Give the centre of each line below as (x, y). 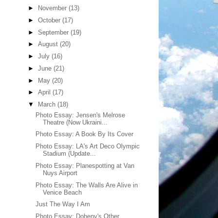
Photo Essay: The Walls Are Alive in (87, 185)
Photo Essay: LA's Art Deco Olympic (88, 146)
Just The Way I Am (63, 204)
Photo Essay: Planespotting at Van (85, 165)
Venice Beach (63, 192)
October (50, 20)
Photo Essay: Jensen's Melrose (81, 115)
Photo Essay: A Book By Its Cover (85, 134)
